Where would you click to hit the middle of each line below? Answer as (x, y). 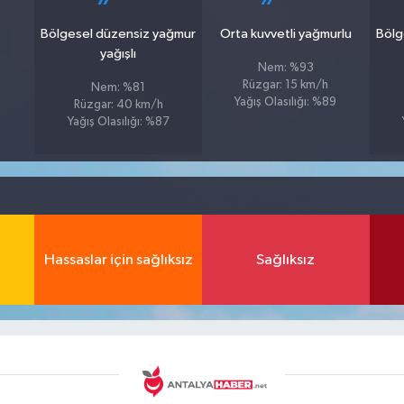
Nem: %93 (285, 68)
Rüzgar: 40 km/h (118, 105)
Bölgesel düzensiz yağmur (119, 34)
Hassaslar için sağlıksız (118, 260)
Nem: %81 (119, 88)
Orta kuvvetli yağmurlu (285, 34)
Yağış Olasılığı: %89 (286, 102)
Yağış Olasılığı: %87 (118, 122)
